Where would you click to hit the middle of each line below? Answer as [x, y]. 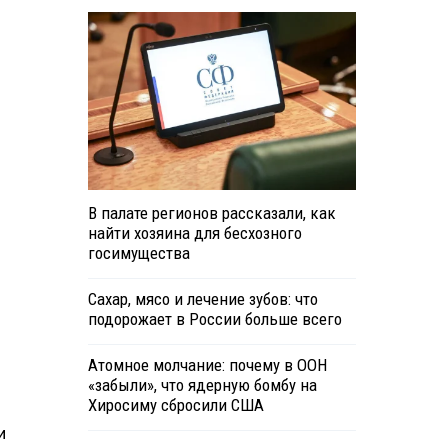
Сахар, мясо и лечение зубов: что [202, 299]
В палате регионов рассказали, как [211, 213]
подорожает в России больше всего [214, 319]
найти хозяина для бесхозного [194, 233]
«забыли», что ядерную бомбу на [202, 385]
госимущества [138, 253]
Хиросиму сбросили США [175, 405]
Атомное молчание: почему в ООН [207, 365]
